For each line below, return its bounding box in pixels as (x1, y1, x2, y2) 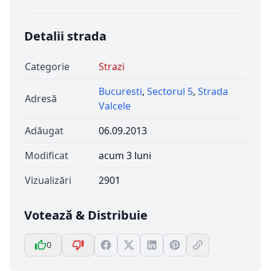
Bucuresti (99, 85, 142, 98)
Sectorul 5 (147, 85, 193, 98)
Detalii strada (24, 28, 106, 44)
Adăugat (25, 124, 64, 137)
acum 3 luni (99, 149, 151, 162)
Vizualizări (25, 174, 71, 187)
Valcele (99, 99, 131, 113)
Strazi (99, 60, 125, 73)
